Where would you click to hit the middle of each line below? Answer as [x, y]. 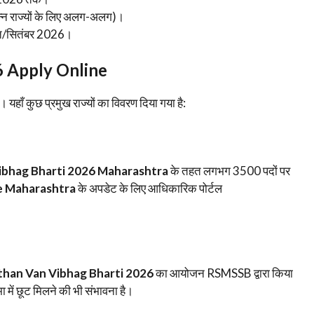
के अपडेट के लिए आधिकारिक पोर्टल [149, 188]
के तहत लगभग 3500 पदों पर [229, 170]
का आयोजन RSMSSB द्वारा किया [223, 273]
